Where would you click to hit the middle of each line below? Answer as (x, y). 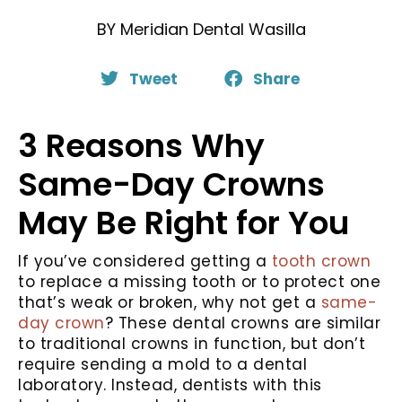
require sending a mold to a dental (162, 364)
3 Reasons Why (141, 145)
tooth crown (321, 261)
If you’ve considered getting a (145, 261)
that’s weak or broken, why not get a (170, 302)
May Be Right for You (184, 223)
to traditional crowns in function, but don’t (192, 343)
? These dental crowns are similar (242, 323)
